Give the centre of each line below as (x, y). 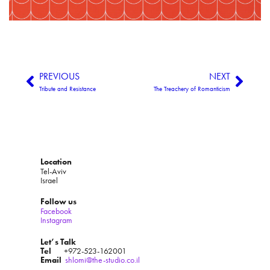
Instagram (56, 220)
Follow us (58, 202)
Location (56, 162)
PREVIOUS (59, 77)
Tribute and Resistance (67, 89)
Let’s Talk (58, 241)
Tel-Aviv (53, 171)
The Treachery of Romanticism (192, 89)
